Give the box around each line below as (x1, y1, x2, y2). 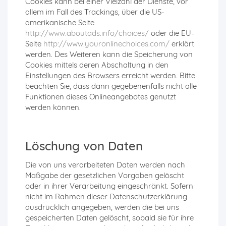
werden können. (25, 102, 81, 112)
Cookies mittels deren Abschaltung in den (25, 60, 168, 70)
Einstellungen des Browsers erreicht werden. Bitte (25, 71, 195, 81)
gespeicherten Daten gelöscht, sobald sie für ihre (25, 213, 194, 223)
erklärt (169, 39, 194, 49)
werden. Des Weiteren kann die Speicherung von (25, 49, 193, 60)
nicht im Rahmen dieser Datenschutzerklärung (25, 192, 187, 202)
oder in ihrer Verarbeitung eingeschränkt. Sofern (25, 181, 193, 191)
